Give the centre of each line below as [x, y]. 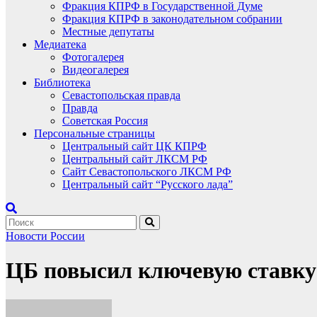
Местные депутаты [108, 31]
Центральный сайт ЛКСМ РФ [135, 159]
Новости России [45, 236]
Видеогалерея [96, 70]
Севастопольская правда [121, 95]
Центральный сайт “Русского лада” [148, 184]
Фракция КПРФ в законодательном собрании [172, 19]
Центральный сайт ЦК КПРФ [134, 146]
